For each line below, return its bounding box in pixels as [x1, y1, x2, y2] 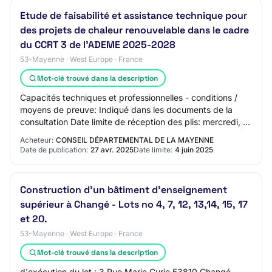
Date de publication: [20, 145, 88, 154]
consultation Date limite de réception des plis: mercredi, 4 [20, 117, 248, 127]
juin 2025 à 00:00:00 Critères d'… [20, 129, 155, 139]
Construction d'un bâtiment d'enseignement [20, 183, 227, 196]
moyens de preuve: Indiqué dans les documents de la [20, 104, 233, 115]
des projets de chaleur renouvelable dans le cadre [20, 24, 249, 36]
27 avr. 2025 [90, 145, 134, 154]
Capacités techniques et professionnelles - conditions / [20, 92, 237, 103]
